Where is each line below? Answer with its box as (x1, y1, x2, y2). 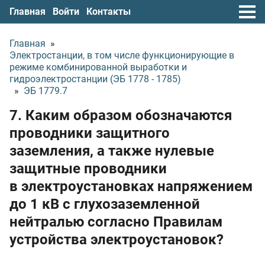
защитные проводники (9, 160, 167, 177)
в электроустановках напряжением (9, 178, 253, 195)
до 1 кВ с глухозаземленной (9, 196, 200, 212)
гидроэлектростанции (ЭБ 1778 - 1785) (9, 73, 181, 85)
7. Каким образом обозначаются (9, 107, 232, 124)
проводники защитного (9, 125, 170, 141)
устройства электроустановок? (9, 231, 224, 248)
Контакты (86, 5, 131, 17)
